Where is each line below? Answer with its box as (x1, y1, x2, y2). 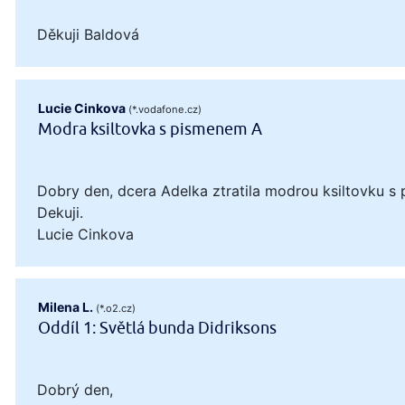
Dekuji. (37, 202, 83, 221)
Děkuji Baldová (37, 25, 139, 44)
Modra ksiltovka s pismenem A (38, 118, 263, 139)
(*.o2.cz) (96, 301, 137, 315)
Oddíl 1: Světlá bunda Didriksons (38, 317, 278, 338)
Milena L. (38, 298, 94, 315)
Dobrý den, (37, 380, 113, 399)
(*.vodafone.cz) (128, 102, 202, 116)
